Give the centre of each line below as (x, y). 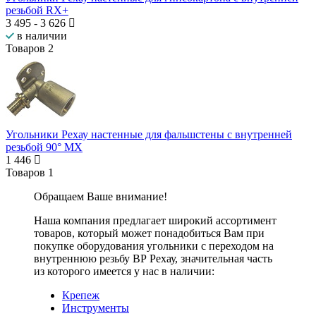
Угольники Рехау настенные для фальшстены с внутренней (149, 135)
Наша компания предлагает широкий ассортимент (155, 221)
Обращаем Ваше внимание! (101, 197)
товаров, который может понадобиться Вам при (149, 233)
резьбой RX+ (37, 11)
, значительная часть (224, 259)
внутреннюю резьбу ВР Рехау (104, 259)
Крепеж (81, 296)
